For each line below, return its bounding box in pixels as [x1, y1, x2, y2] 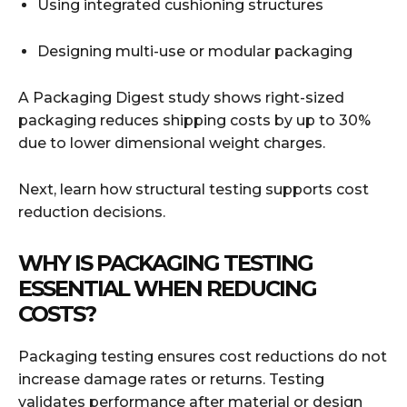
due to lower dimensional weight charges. [18, 134, 325, 152]
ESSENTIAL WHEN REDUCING [18, 274, 316, 302]
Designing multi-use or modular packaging [37, 42, 352, 60]
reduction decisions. [18, 203, 165, 221]
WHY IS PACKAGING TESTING [18, 249, 313, 276]
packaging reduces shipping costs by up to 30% [18, 111, 371, 129]
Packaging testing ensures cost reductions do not [18, 347, 387, 365]
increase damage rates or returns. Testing [18, 370, 324, 388]
